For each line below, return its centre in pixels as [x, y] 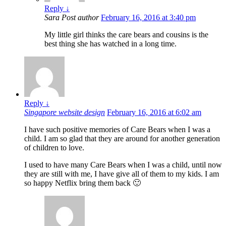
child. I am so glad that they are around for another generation [122, 139]
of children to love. [54, 148]
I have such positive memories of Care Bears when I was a [117, 130]
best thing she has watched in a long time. [110, 44]
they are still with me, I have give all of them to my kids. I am [122, 174]
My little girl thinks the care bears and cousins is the [126, 35]
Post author [80, 18]
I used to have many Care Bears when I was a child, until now [123, 165]
